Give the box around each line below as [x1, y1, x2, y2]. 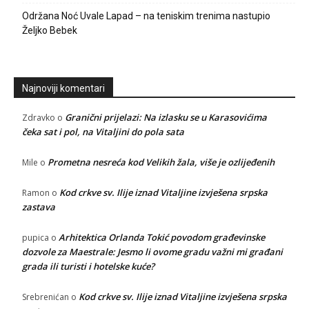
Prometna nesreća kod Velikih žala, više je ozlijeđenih [48, 156, 275, 169]
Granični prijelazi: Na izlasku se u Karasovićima [65, 111, 267, 124]
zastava [22, 201, 55, 214]
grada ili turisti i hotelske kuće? [22, 260, 154, 273]
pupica [22, 232, 49, 244]
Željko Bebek [22, 25, 77, 37]
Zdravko [22, 112, 55, 124]
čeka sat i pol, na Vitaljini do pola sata [22, 126, 184, 139]
